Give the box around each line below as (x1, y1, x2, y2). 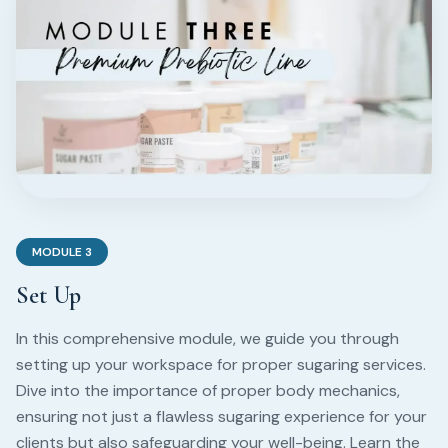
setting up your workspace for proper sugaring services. (16, 354, 426, 375)
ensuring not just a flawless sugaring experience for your (16, 406, 427, 427)
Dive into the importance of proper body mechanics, (16, 380, 400, 401)
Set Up (16, 281, 81, 310)
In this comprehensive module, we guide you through (16, 328, 399, 349)
